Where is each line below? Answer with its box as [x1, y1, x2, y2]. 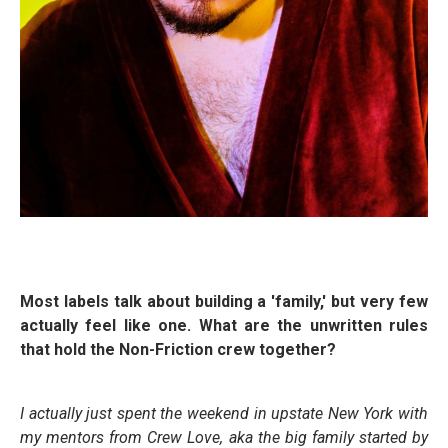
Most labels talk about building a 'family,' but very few [20, 292, 428, 312]
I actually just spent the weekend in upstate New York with [20, 404, 428, 424]
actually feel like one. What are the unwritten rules [20, 316, 428, 336]
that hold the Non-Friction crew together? [20, 340, 336, 360]
